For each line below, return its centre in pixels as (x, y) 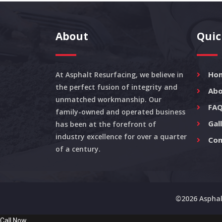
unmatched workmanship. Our (109, 99)
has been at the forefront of (106, 124)
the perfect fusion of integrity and (116, 87)
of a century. (78, 149)
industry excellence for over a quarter (121, 137)
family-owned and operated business (120, 112)
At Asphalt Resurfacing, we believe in (119, 75)
